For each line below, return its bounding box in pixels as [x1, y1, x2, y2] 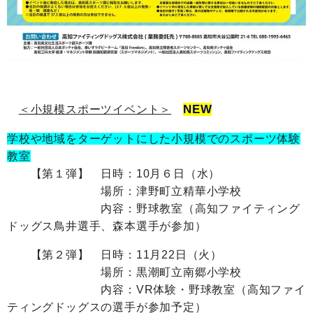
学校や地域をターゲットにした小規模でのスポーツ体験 [7, 133, 301, 145]
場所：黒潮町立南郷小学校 [7, 266, 242, 279]
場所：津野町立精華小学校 [7, 185, 242, 198]
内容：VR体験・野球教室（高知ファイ [7, 284, 306, 296]
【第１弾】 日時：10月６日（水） [7, 168, 221, 180]
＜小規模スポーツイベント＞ [18, 103, 172, 116]
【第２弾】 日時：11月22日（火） [7, 249, 222, 261]
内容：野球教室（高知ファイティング [7, 203, 300, 215]
